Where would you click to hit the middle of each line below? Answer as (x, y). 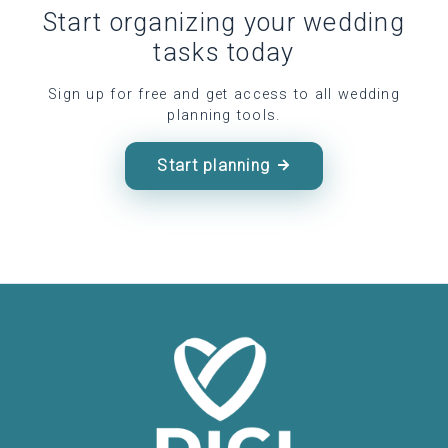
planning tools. (224, 115)
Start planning (214, 165)
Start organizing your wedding (224, 22)
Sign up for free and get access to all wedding (224, 94)
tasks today (224, 52)
